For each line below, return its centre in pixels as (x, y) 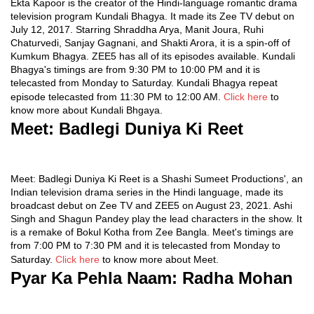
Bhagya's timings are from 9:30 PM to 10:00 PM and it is (135, 69)
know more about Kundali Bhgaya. (87, 110)
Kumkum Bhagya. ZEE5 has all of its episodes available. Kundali (153, 56)
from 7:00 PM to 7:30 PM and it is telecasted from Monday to (145, 245)
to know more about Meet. (159, 259)
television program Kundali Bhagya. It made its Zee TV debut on (152, 16)
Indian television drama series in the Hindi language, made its (147, 192)
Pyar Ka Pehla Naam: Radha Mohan (154, 278)
